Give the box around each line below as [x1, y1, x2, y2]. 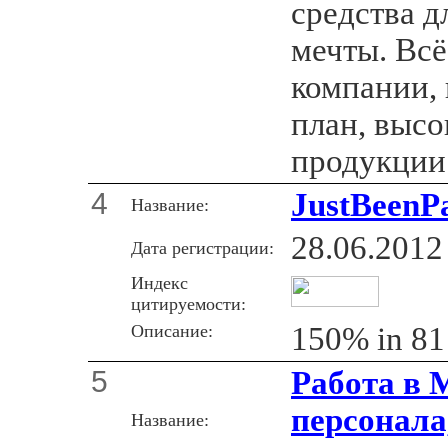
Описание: [131, 320, 213, 341]
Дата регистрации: [131, 237, 274, 258]
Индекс [131, 272, 188, 293]
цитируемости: [131, 293, 246, 314]
